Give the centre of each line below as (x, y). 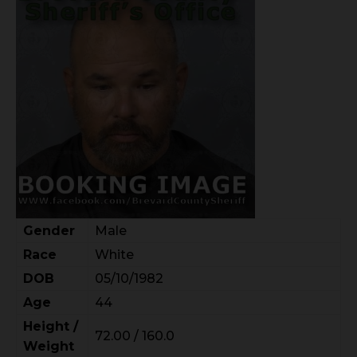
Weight (49, 347)
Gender (49, 231)
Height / (51, 327)
